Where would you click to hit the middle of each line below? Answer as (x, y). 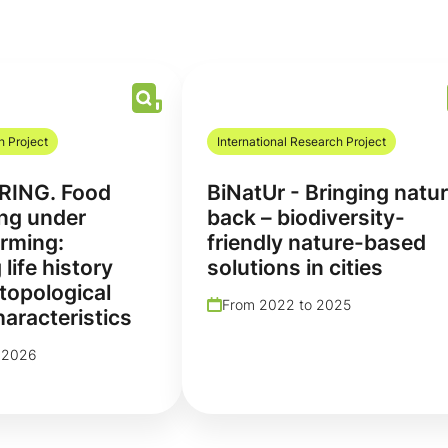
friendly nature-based (316, 242)
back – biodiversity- (306, 217)
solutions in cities (295, 267)
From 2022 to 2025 (286, 304)
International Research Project (301, 141)
